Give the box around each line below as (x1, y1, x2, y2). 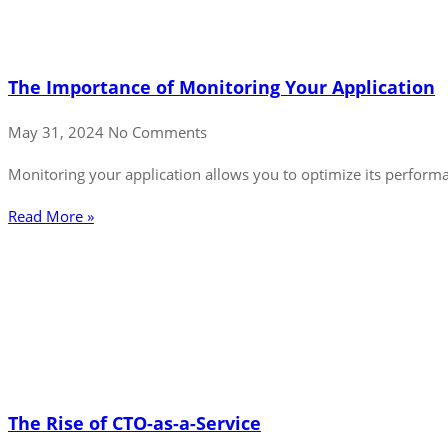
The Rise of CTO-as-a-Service (8, 411, 261, 436)
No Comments (108, 121, 207, 142)
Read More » (8, 205, 94, 226)
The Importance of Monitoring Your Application (8, 75, 435, 100)
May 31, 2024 (8, 121, 108, 142)
